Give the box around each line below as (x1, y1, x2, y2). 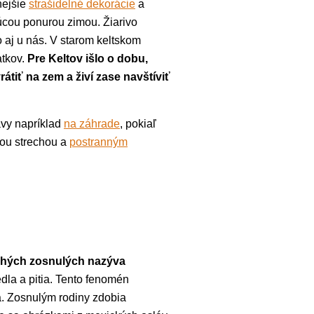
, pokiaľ (120, 117, 156, 130)
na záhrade (64, 117, 120, 130)
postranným (69, 135, 128, 148)
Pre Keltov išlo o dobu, (27, 52, 148, 64)
